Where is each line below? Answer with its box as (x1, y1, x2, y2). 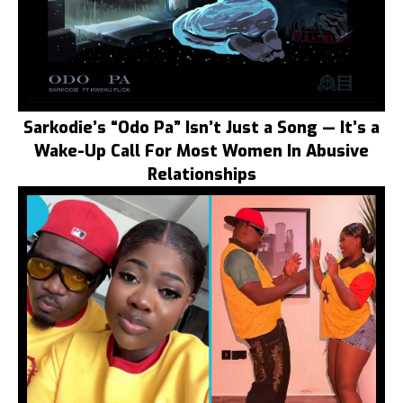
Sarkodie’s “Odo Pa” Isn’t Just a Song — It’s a (23, 117, 380, 139)
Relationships (147, 164, 256, 186)
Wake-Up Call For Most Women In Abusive (34, 140, 369, 163)
